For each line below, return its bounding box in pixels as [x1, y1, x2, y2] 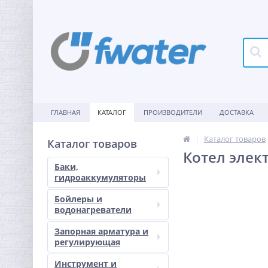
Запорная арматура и [54, 226, 148, 237]
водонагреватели [54, 204, 132, 215]
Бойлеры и [54, 193, 102, 205]
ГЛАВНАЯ [51, 108, 80, 117]
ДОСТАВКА [220, 108, 254, 117]
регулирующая [54, 236, 120, 248]
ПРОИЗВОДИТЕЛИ [144, 108, 202, 117]
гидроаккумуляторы [54, 172, 146, 183]
